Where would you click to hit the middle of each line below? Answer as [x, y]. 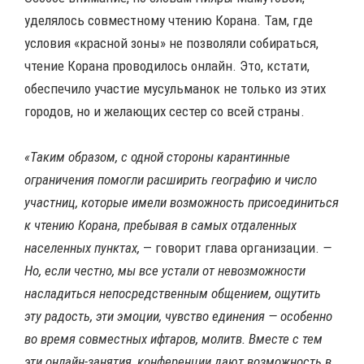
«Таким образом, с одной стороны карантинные [157, 157]
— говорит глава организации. [230, 248]
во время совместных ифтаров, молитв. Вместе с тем [173, 339]
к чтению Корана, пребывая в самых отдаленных [160, 225]
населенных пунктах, [82, 248]
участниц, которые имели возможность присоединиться [182, 203]
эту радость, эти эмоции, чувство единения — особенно [178, 316]
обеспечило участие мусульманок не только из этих [175, 89]
